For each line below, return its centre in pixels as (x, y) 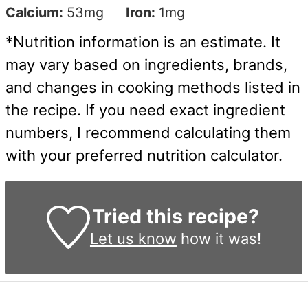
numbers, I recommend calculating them (148, 132)
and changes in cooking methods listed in (153, 87)
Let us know (133, 238)
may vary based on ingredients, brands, (147, 64)
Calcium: (36, 12)
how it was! (219, 238)
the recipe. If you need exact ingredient (146, 110)
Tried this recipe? (175, 216)
